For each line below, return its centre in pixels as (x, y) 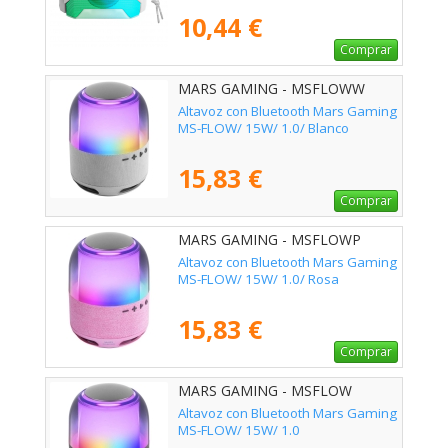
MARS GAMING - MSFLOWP (269, 240)
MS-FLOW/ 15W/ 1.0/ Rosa (258, 279)
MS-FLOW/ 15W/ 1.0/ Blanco (263, 128)
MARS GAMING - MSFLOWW (271, 89)
